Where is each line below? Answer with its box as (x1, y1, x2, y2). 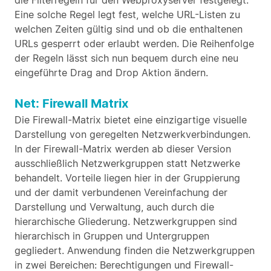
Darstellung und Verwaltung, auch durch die (15, 201, 214, 213)
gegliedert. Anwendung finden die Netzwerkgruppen (15, 244, 255, 256)
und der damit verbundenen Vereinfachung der (15, 186, 227, 198)
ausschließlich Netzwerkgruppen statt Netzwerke (15, 157, 240, 169)
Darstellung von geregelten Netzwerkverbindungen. (15, 128, 250, 140)
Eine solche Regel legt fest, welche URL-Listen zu (15, 8, 240, 21)
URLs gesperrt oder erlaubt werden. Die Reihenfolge (15, 38, 254, 50)
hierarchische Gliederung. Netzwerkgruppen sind (15, 215, 237, 227)
